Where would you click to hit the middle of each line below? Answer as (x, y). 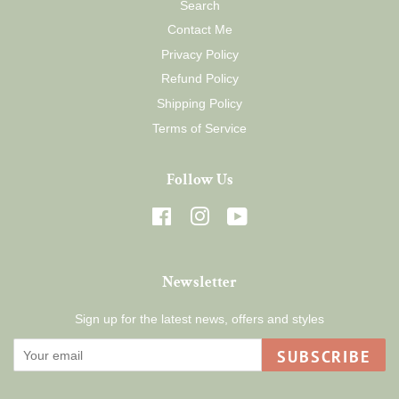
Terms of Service (199, 128)
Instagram (238, 217)
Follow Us (199, 180)
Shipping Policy (199, 104)
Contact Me (199, 30)
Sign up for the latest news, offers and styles (199, 319)
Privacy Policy (199, 54)
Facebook (200, 217)
